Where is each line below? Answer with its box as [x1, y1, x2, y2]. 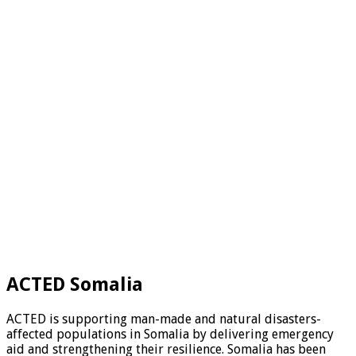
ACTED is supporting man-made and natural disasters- [6, 311, 321, 327]
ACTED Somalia [6, 273, 143, 296]
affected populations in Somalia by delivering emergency [6, 326, 334, 342]
